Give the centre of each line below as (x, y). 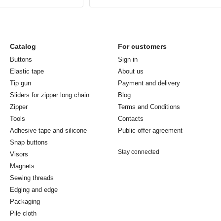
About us (131, 72)
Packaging (25, 202)
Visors (19, 154)
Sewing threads (32, 178)
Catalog (23, 47)
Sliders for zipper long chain (50, 95)
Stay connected (139, 152)
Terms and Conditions (149, 107)
